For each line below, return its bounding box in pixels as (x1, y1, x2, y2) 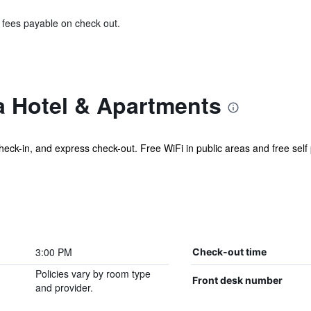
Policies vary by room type (35, 267, 151, 280)
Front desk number (192, 274, 283, 286)
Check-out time (192, 246, 267, 258)
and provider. (35, 280, 93, 294)
